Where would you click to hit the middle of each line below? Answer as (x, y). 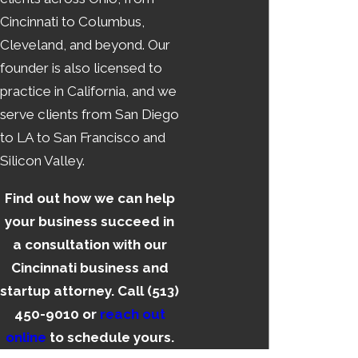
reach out (132, 314)
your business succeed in (89, 221)
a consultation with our (89, 244)
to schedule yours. (110, 337)
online (26, 337)
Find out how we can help (89, 198)
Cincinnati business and (89, 267)
